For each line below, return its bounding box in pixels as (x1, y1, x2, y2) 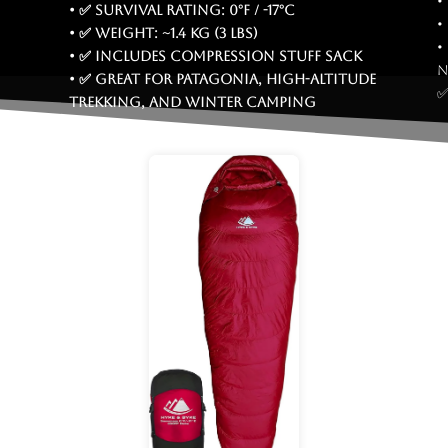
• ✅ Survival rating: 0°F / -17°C (68, 2, 295, 19)
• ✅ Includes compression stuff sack (68, 48, 362, 65)
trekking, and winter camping (68, 94, 316, 111)
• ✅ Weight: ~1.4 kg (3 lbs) (68, 25, 258, 42)
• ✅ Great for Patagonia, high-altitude (68, 71, 376, 88)
